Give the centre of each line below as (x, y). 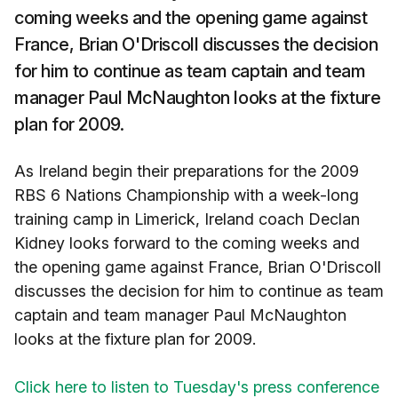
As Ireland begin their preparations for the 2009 (187, 171)
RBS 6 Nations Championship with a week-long (187, 195)
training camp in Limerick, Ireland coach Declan (187, 219)
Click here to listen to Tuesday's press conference (197, 387)
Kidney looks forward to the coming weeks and (187, 243)
